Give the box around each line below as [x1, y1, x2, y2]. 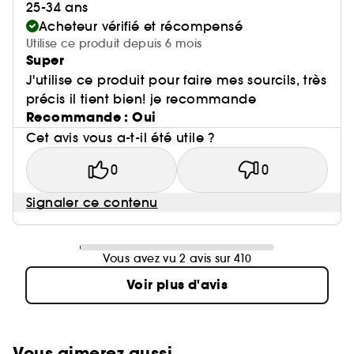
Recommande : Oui [26, 108, 156, 127]
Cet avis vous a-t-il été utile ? [26, 130, 215, 146]
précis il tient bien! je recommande [26, 91, 256, 107]
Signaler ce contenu [26, 194, 158, 211]
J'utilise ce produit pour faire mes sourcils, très [26, 72, 326, 88]
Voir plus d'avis [126, 276, 228, 295]
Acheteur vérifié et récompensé [39, 18, 243, 35]
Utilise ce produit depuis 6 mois [26, 36, 202, 51]
